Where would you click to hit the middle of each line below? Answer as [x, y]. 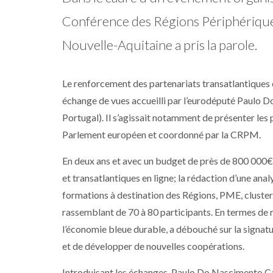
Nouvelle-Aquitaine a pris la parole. [160, 45]
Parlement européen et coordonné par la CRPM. [162, 134]
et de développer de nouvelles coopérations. [153, 246]
